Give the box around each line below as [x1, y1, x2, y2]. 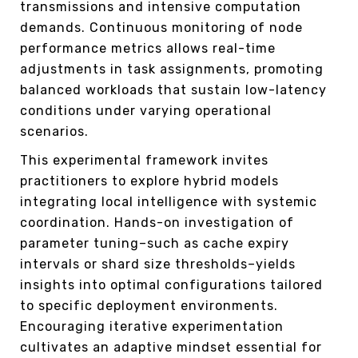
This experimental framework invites [20, 152, 268, 168]
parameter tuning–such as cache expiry [20, 235, 289, 251]
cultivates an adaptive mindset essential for [20, 339, 322, 355]
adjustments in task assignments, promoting [20, 61, 324, 77]
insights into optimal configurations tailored [20, 276, 323, 292]
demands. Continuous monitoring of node [20, 19, 303, 35]
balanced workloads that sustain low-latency [20, 82, 327, 97]
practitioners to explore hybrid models [20, 173, 279, 189]
